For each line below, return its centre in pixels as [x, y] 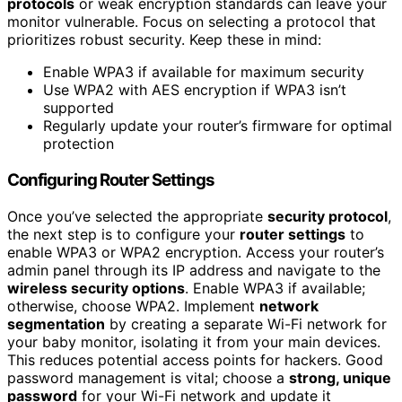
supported [79, 108]
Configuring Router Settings [111, 180]
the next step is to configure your [123, 234]
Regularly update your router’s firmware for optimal [218, 126]
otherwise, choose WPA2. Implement [133, 306]
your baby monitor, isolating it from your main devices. [194, 341]
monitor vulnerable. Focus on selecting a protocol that [192, 22]
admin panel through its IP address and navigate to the [194, 270]
